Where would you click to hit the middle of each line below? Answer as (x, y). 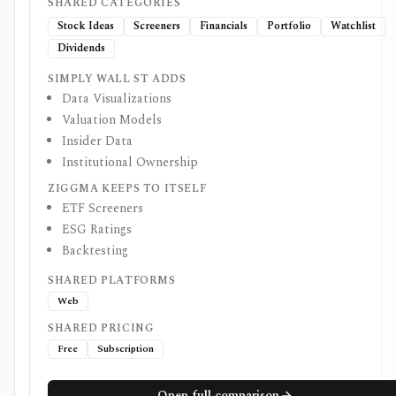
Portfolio (289, 26)
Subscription (126, 349)
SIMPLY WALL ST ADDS (117, 79)
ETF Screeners (103, 208)
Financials (224, 26)
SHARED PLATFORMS (112, 281)
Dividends (81, 48)
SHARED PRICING (101, 328)
